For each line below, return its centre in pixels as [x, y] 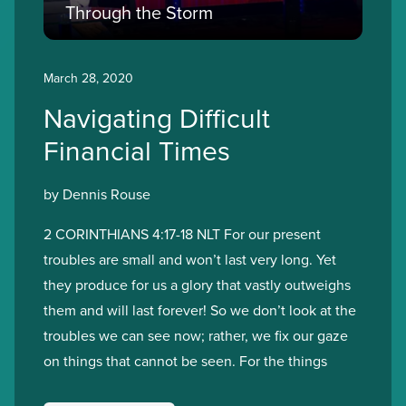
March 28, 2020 [88, 78]
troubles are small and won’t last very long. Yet [190, 259]
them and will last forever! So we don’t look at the [200, 310]
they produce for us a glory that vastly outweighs [197, 285]
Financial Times [137, 150]
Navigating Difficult [157, 118]
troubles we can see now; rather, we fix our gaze [196, 335]
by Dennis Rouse [97, 194]
